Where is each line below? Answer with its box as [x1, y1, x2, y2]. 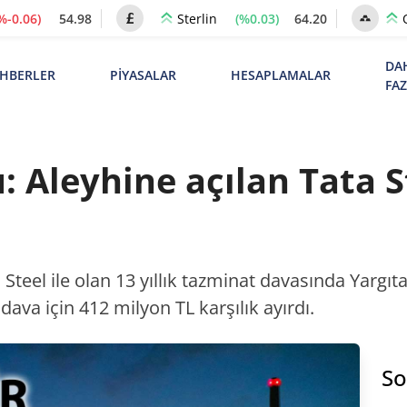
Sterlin [177, 10, 217, 27]
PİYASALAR [109, 66, 176, 84]
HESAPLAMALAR [230, 66, 331, 84]
